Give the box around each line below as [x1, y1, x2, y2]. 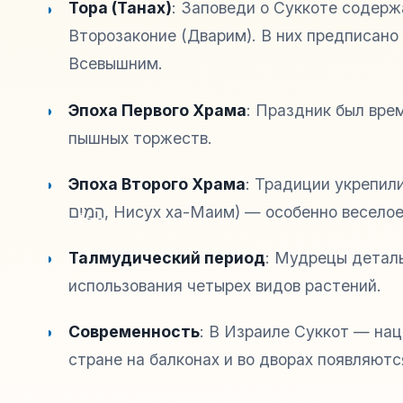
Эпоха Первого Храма [68, 100, 247, 120]
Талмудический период [68, 247, 266, 267]
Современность [68, 322, 201, 342]
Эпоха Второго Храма [68, 174, 246, 193]
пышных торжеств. [68, 128, 213, 148]
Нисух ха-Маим [113, 201, 236, 221]
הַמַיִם [68, 201, 105, 221]
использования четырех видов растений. [68, 275, 382, 295]
